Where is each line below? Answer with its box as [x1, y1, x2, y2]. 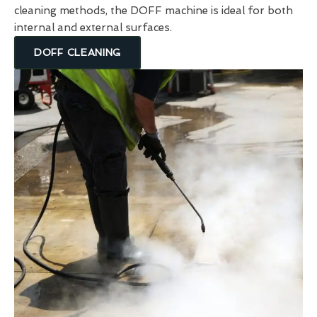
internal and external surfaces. [14, 21, 172, 34]
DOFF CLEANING [34, 46, 122, 58]
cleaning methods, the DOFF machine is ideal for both [14, 4, 293, 17]
